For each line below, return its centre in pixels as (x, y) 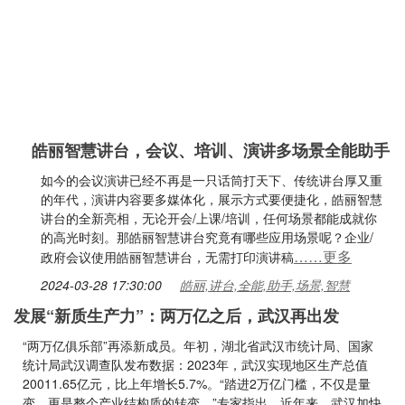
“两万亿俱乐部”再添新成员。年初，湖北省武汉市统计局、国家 (198, 345)
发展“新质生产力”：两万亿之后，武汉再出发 (176, 316)
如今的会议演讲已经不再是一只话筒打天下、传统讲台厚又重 (212, 180)
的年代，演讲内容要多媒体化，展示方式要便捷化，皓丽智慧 (212, 199)
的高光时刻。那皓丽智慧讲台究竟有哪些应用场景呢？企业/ (207, 237)
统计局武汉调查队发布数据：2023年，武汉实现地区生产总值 (195, 364)
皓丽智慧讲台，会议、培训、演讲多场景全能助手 (211, 150)
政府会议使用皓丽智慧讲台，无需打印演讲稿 (167, 257)
